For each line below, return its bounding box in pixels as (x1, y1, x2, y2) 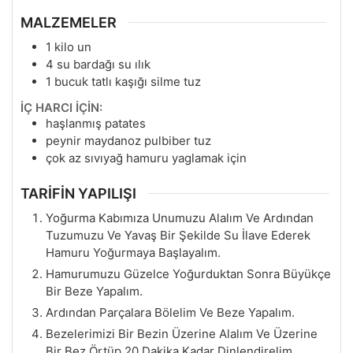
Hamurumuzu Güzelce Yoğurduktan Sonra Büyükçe (46, 266, 331, 281)
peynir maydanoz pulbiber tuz (46, 133, 211, 149)
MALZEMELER (20, 14, 117, 32)
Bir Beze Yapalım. (46, 283, 143, 299)
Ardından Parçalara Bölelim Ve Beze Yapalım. (46, 304, 295, 320)
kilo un (54, 39, 91, 55)
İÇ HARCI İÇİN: (20, 100, 102, 116)
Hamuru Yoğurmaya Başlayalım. (46, 244, 221, 260)
